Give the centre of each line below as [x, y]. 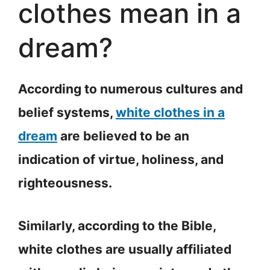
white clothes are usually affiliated [125, 249]
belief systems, [67, 113]
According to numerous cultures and [130, 89]
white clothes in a [170, 113]
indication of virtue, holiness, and [121, 160]
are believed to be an [123, 136]
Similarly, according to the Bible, [117, 225]
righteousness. [65, 183]
